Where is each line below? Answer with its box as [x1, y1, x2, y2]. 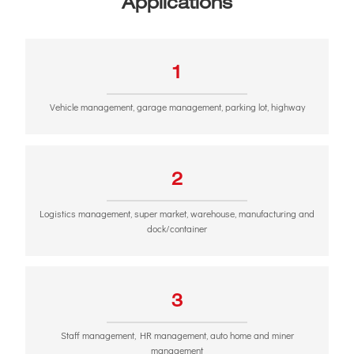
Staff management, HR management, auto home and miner [60, 328, 294, 341]
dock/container [147, 222, 207, 235]
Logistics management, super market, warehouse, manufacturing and [40, 207, 314, 220]
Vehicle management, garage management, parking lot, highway [49, 100, 305, 114]
